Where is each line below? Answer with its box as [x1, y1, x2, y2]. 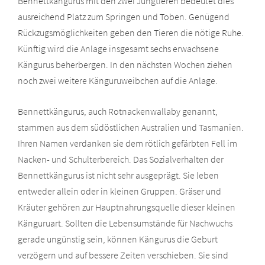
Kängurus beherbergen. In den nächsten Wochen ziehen [18, 58, 232, 70]
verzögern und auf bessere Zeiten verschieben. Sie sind [18, 248, 228, 261]
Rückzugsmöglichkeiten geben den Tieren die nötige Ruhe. [18, 26, 244, 38]
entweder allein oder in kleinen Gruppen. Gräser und [18, 185, 221, 197]
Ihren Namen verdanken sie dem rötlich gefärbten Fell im [18, 137, 237, 149]
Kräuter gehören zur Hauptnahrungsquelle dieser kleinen [18, 201, 235, 213]
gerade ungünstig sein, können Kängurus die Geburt [18, 232, 218, 245]
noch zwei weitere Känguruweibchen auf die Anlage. [18, 74, 218, 86]
